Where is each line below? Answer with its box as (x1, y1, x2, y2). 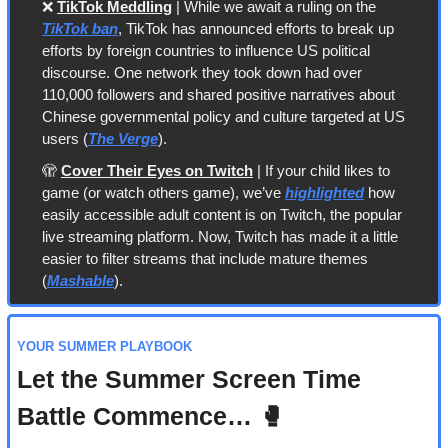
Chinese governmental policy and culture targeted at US (42, 108, 405, 126)
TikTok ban (42, 20, 118, 38)
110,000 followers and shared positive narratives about (42, 86, 395, 104)
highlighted (285, 184, 364, 202)
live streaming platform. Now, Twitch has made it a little (42, 228, 398, 246)
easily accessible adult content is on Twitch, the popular (42, 206, 402, 224)
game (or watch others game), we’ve (42, 184, 285, 202)
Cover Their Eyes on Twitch (61, 162, 253, 180)
